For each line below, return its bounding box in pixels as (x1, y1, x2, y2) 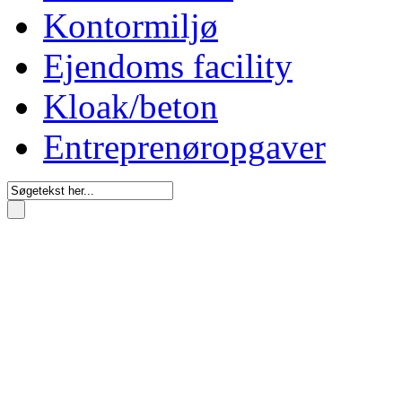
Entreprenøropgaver (43, 127, 326, 166)
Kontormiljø (43, 5, 218, 45)
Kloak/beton (43, 86, 218, 126)
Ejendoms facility (43, 46, 293, 85)
